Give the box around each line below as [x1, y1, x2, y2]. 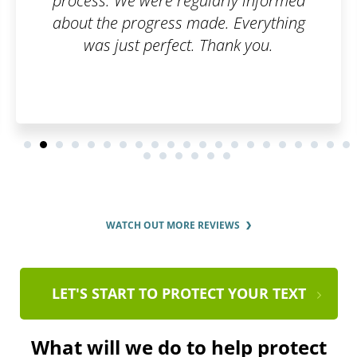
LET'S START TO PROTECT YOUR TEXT [51, 284, 306, 304]
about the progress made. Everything [52, 12, 305, 34]
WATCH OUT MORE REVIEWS [105, 218, 240, 233]
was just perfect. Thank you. [84, 34, 274, 57]
